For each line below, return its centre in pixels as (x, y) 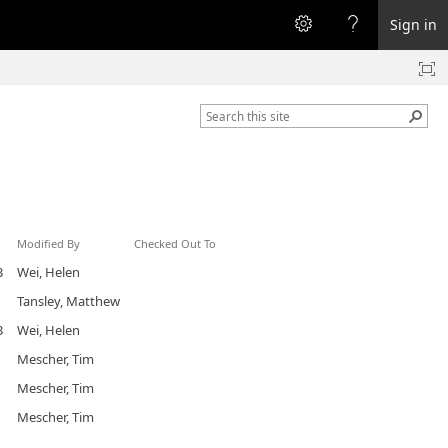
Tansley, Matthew (68, 301)
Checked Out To (175, 243)
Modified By (48, 243)
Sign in (413, 24)
